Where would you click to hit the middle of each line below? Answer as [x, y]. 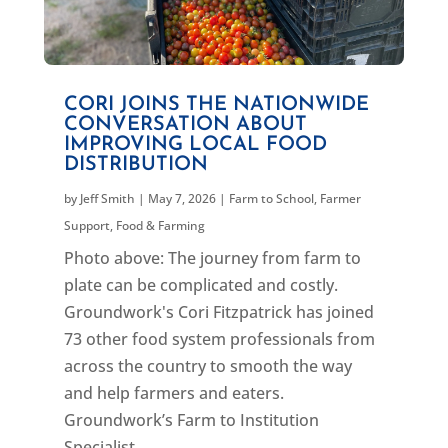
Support [86, 225]
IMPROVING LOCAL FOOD [195, 144]
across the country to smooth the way [207, 365]
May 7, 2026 [181, 198]
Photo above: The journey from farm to [212, 257]
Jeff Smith [107, 198]
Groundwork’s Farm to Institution [191, 419]
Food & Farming [160, 225]
